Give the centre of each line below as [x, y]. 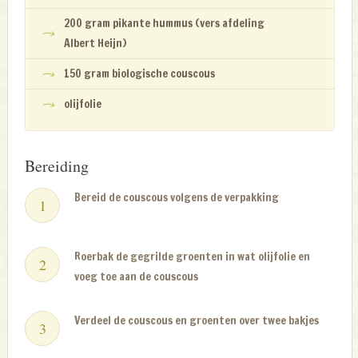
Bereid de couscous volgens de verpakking [177, 198]
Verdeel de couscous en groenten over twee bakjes [197, 321]
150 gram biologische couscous [140, 74]
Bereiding [57, 166]
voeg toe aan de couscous [137, 277]
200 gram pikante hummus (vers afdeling [165, 24]
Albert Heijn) [95, 44]
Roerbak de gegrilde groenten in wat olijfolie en [193, 257]
